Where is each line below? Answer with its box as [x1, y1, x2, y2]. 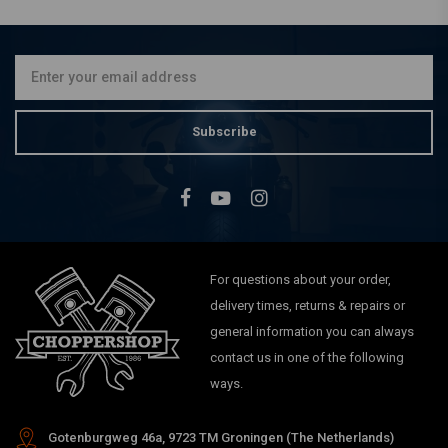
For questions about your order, [210, 271, 392, 287]
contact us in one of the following [210, 349, 405, 365]
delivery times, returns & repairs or [210, 297, 406, 313]
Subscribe [191, 124, 257, 140]
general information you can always [210, 323, 415, 339]
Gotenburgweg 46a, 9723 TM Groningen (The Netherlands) [48, 430, 394, 446]
